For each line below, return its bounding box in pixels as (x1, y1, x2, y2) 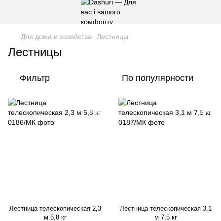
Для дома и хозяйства (21, 33, 92, 40)
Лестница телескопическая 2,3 (9, 205, 101, 212)
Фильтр (20, 73, 50, 83)
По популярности (122, 73, 193, 83)
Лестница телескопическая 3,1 (120, 205, 212, 212)
